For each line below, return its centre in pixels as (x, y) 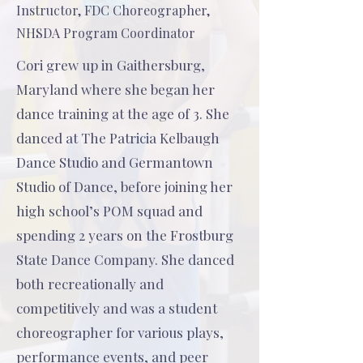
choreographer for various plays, (120, 332)
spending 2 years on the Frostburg (125, 235)
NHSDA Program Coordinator (106, 33)
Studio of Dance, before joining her (124, 186)
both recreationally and (90, 284)
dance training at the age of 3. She (123, 113)
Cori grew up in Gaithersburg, (111, 65)
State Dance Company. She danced (125, 259)
